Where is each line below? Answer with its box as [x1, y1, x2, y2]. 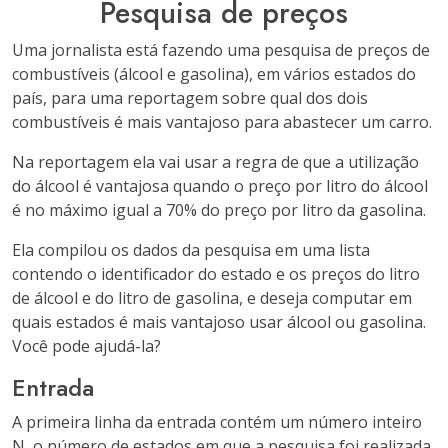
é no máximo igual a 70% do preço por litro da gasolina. [12, 199, 426, 221]
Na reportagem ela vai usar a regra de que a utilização [12, 151, 419, 173]
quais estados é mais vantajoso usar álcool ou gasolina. [12, 311, 426, 333]
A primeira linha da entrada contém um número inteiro [12, 411, 422, 433]
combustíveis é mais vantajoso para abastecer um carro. [12, 111, 432, 133]
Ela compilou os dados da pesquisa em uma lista [12, 239, 370, 261]
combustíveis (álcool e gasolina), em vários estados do [12, 63, 416, 85]
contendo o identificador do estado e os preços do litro [12, 263, 420, 285]
